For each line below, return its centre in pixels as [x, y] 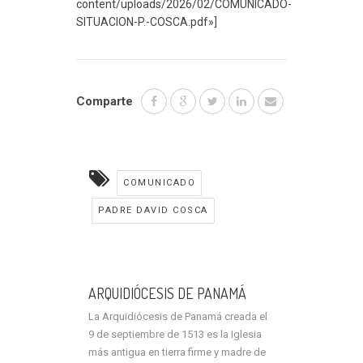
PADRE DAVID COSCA [153, 211]
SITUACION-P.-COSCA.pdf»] [147, 22]
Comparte [105, 102]
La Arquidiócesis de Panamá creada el [178, 317]
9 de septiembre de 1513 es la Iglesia [175, 335]
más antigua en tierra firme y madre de [177, 352]
